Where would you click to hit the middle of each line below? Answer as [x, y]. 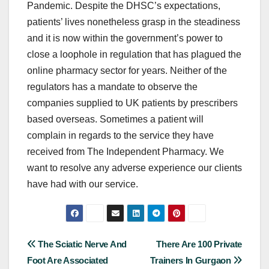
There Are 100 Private [199, 244]
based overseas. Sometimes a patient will [115, 119]
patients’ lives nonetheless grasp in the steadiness [134, 22]
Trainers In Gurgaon [192, 260]
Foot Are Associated [68, 260]
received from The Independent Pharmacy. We [125, 151]
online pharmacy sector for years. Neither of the [127, 70]
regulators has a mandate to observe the [112, 86]
